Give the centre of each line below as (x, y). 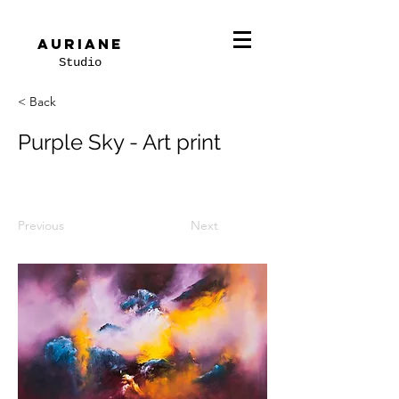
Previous (41, 225)
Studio (80, 62)
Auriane (80, 44)
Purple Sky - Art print (119, 142)
